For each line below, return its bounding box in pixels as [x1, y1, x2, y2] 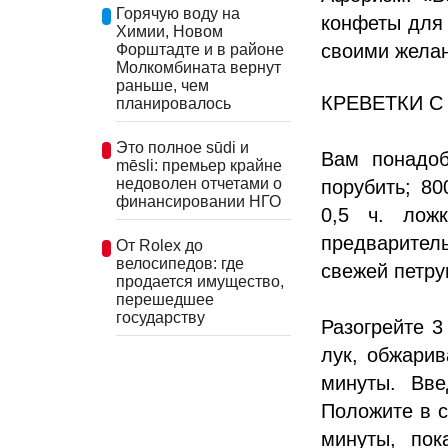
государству [116, 308, 205, 326]
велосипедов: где [116, 254, 244, 272]
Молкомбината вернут [116, 59, 281, 77]
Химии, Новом [116, 23, 223, 41]
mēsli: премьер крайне [116, 156, 282, 174]
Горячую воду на [116, 5, 240, 23]
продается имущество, [116, 272, 284, 290]
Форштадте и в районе [116, 41, 284, 59]
